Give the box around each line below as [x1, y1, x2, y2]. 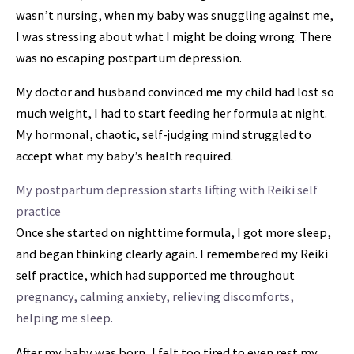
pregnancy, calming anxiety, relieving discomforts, [16, 288, 294, 305]
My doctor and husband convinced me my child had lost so [16, 84, 334, 100]
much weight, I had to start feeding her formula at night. [16, 105, 327, 122]
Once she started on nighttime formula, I [16, 224, 243, 241]
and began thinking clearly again [16, 246, 195, 262]
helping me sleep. [16, 310, 113, 326]
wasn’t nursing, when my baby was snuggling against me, [16, 6, 333, 23]
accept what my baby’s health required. [16, 148, 233, 164]
